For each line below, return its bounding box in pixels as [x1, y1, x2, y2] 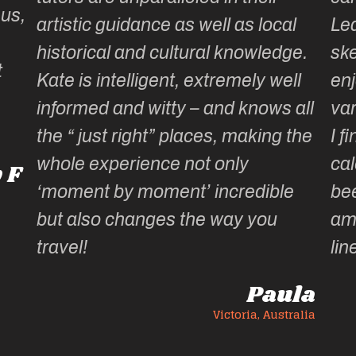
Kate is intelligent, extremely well [37, 71, 302, 91]
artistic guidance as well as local [37, 15, 297, 36]
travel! [37, 238, 88, 258]
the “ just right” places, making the [37, 126, 313, 147]
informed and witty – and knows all [37, 99, 315, 119]
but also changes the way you [37, 210, 278, 230]
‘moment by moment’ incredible [37, 182, 295, 203]
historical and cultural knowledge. [37, 43, 308, 64]
